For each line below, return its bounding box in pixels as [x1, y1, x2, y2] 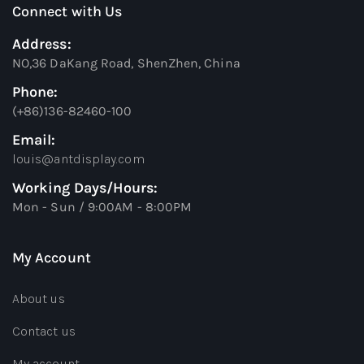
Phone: [12, 82, 58, 101]
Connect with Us [12, 2, 123, 20]
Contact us [12, 323, 76, 339]
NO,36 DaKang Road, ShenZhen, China [12, 54, 240, 71]
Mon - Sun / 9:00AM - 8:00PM [12, 198, 193, 214]
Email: [12, 130, 56, 149]
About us [12, 290, 65, 306]
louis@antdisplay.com [12, 150, 145, 167]
